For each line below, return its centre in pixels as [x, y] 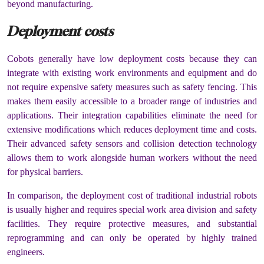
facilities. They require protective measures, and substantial [132, 224]
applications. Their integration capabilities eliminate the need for [132, 115]
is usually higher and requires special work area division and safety [132, 210]
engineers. [27, 252]
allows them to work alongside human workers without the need [132, 158]
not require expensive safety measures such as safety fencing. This [132, 87]
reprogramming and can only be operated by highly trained [132, 238]
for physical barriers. [45, 172]
